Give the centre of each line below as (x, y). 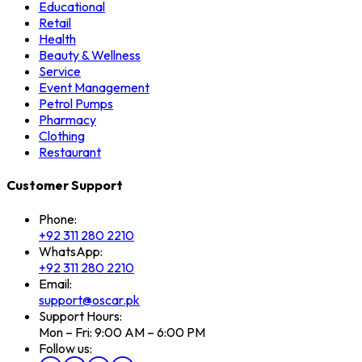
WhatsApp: (71, 251)
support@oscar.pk (89, 299)
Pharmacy (67, 120)
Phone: (58, 219)
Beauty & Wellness (90, 55)
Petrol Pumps (76, 104)
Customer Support (65, 185)
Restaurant (70, 152)
